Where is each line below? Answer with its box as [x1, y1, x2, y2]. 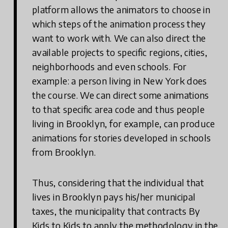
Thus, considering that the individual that [32, 177, 205, 189]
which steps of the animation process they [32, 18, 206, 30]
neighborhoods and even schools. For [32, 61, 187, 73]
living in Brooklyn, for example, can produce [32, 118, 215, 130]
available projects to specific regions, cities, [32, 46, 207, 59]
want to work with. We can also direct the [32, 32, 206, 44]
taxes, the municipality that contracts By [32, 205, 201, 217]
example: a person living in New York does [32, 75, 207, 87]
